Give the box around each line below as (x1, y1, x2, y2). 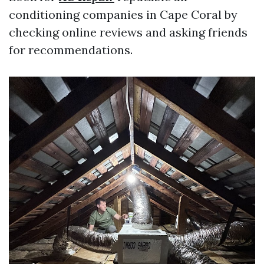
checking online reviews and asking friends (9, 25, 247, 39)
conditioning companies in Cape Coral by (9, 7, 237, 22)
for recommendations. (9, 42, 133, 57)
